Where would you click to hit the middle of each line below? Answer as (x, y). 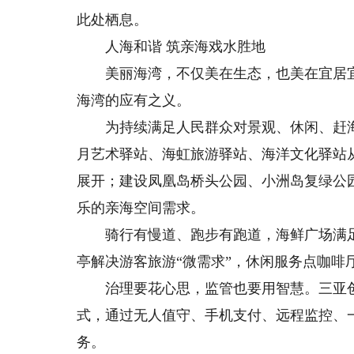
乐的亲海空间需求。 (141, 208)
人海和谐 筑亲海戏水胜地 (171, 47)
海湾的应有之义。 (134, 100)
